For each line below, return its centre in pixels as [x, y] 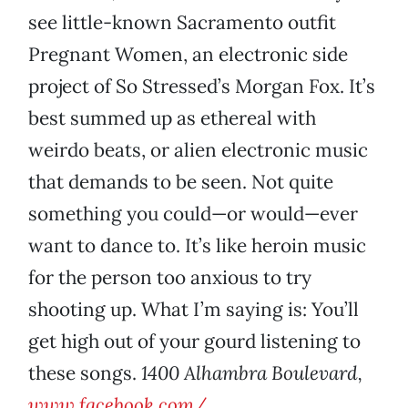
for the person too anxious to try [170, 278]
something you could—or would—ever [193, 214]
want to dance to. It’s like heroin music [197, 246]
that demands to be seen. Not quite [181, 182]
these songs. [85, 373]
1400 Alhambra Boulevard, [252, 373]
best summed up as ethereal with [172, 118]
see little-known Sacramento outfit [182, 23]
